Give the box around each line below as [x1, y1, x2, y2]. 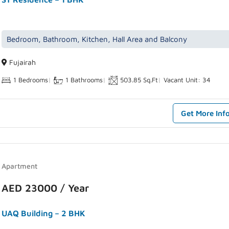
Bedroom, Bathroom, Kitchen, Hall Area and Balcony [7, 35, 188, 44]
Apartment [2, 161, 38, 170]
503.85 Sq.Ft [120, 76, 158, 84]
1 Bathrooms [65, 76, 103, 84]
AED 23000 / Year [2, 182, 89, 194]
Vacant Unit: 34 [164, 76, 211, 84]
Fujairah [7, 58, 36, 67]
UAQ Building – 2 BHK [2, 209, 86, 218]
